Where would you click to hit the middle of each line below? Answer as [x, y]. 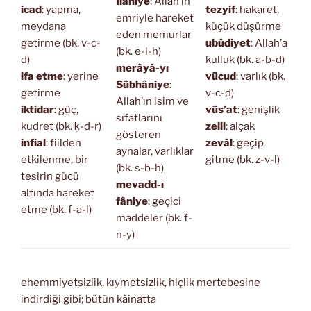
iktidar [37, 109]
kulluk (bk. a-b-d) [245, 59]
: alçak [240, 126]
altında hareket [58, 193]
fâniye [132, 201]
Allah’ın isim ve [152, 101]
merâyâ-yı [142, 68]
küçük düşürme [243, 26]
